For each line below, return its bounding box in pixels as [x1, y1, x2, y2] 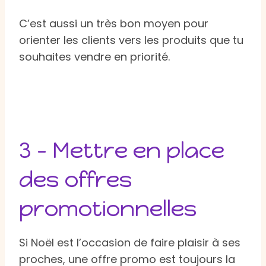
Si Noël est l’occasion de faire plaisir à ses [19, 235, 240, 250]
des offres [19, 165, 132, 193]
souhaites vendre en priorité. [19, 49, 170, 64]
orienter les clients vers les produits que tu [19, 32, 243, 47]
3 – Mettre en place [19, 136, 224, 164]
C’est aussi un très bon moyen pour [19, 15, 208, 31]
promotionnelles [19, 194, 197, 222]
